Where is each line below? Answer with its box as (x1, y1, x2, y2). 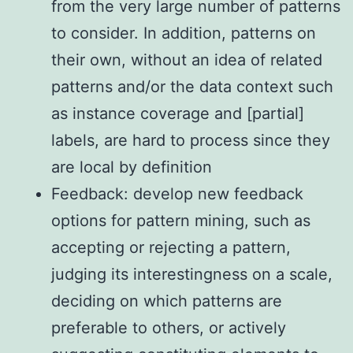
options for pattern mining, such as (51, 211, 310, 231)
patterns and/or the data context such (51, 77, 333, 97)
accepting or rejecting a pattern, (51, 238, 291, 258)
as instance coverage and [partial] (51, 104, 304, 124)
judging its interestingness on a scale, (51, 265, 333, 284)
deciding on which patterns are (51, 292, 282, 311)
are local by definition (51, 158, 212, 177)
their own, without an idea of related (51, 50, 322, 70)
